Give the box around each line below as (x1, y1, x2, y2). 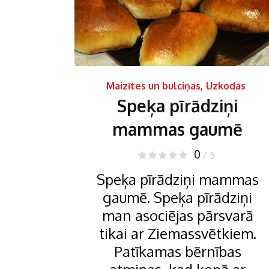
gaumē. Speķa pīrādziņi (103, 188, 252, 207)
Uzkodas (206, 80, 246, 92)
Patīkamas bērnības (113, 242, 241, 261)
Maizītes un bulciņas (106, 80, 201, 92)
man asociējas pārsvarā (101, 206, 253, 225)
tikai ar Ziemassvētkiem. (98, 224, 256, 243)
